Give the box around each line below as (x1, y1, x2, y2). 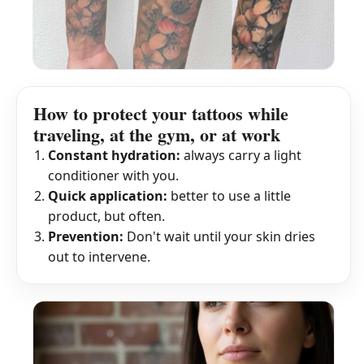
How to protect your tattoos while (33, 99, 288, 127)
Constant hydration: (48, 145, 180, 164)
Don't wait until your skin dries (123, 227, 315, 245)
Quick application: (48, 186, 167, 205)
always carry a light (180, 145, 301, 164)
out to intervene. (48, 247, 150, 266)
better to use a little (167, 186, 291, 205)
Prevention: (48, 227, 123, 245)
